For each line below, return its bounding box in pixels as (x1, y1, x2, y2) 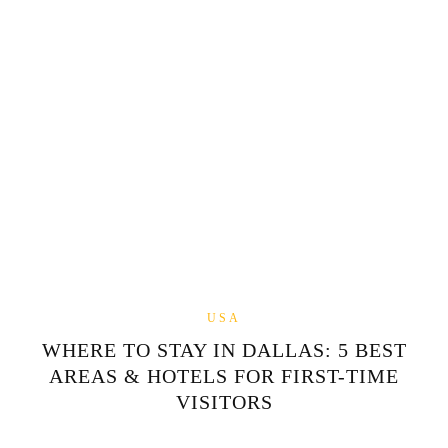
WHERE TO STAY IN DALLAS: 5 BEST (41, 338, 407, 361)
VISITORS (175, 390, 273, 413)
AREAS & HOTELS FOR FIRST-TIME (49, 364, 399, 387)
